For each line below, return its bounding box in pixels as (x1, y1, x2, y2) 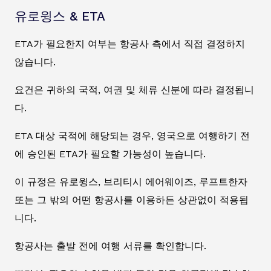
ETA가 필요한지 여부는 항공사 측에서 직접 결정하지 (15, 38, 245, 50)
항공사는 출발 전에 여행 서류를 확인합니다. (15, 240, 206, 252)
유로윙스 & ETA (15, 8, 105, 24)
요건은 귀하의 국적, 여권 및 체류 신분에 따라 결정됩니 (15, 83, 254, 96)
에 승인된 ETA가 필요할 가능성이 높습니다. (15, 148, 206, 160)
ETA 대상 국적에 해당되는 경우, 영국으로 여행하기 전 (15, 129, 250, 142)
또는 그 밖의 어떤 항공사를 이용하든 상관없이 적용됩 (15, 194, 249, 206)
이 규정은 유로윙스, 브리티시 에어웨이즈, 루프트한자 (15, 175, 247, 188)
